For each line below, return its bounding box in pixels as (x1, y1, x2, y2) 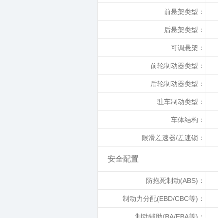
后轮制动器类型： (150, 80, 205, 88)
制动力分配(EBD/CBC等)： (123, 195, 205, 202)
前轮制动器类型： (150, 62, 205, 70)
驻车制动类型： (157, 98, 205, 106)
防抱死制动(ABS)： (146, 177, 205, 184)
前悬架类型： (164, 8, 205, 16)
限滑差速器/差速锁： (142, 134, 205, 142)
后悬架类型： (164, 26, 205, 34)
